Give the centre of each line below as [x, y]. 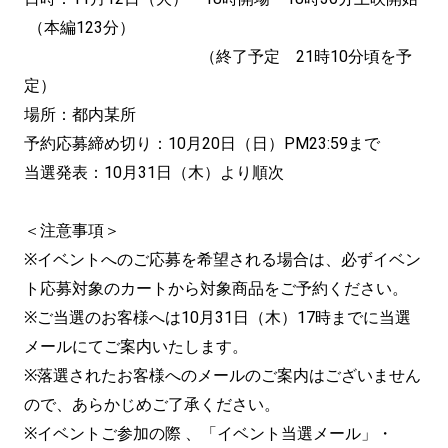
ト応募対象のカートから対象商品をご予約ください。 [216, 288]
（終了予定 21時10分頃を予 [218, 56]
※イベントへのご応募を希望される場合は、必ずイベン [222, 259]
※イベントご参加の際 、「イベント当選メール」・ [208, 433]
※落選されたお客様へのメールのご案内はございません [222, 375]
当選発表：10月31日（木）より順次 [154, 172]
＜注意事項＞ [72, 230]
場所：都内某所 [80, 114]
